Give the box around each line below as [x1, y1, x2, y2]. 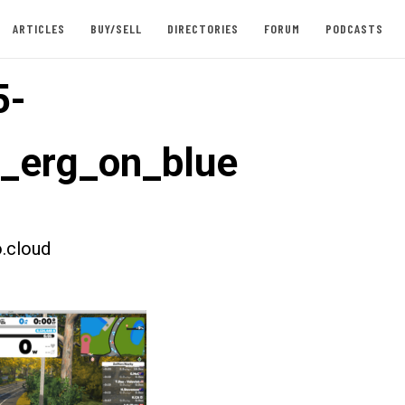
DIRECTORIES [166, 21, 239, 36]
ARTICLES [12, 21, 65, 36]
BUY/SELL [89, 21, 142, 36]
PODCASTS [325, 21, 383, 36]
